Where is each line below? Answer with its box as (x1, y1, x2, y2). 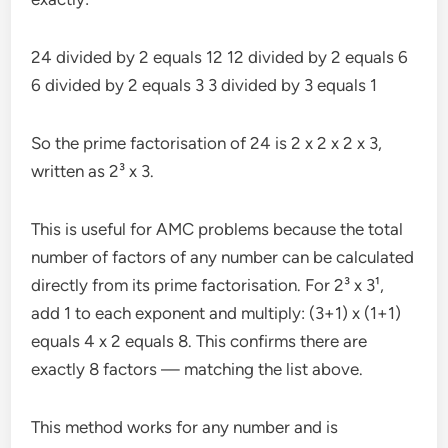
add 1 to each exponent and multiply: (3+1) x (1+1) (31, 303, 402, 324)
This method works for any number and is (31, 417, 339, 438)
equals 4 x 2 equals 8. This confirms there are (31, 331, 368, 352)
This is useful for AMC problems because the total (31, 219, 404, 240)
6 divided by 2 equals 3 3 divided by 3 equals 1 (31, 75, 378, 96)
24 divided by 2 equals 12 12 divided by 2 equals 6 (31, 47, 409, 68)
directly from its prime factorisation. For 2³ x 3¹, (31, 275, 385, 296)
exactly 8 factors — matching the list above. (31, 359, 364, 380)
